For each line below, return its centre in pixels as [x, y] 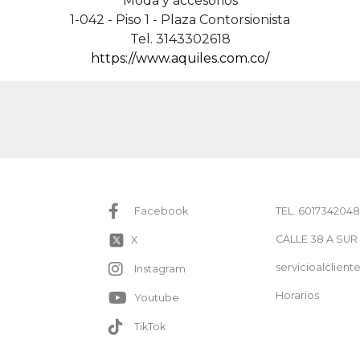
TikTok [150, 327]
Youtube [157, 298]
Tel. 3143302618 [180, 39]
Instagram [160, 269]
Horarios [297, 295]
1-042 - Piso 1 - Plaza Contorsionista [180, 19]
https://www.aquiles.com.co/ [180, 58]
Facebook [161, 211]
